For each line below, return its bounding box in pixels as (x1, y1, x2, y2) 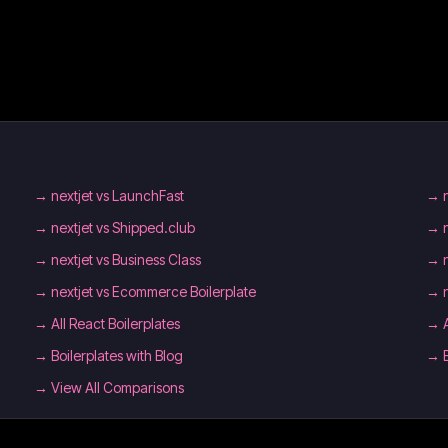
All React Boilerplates (50, 315, 180, 332)
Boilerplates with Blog (50, 347, 183, 364)
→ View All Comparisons (33, 379, 184, 396)
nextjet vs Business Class (50, 251, 201, 268)
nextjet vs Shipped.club (50, 219, 195, 236)
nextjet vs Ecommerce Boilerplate (50, 283, 256, 300)
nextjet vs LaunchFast (50, 187, 184, 204)
